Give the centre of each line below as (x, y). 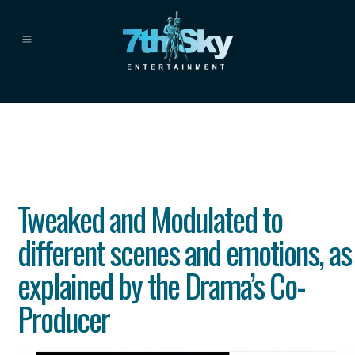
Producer (64, 319)
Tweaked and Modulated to (150, 219)
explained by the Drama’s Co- (162, 285)
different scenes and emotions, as (185, 252)
